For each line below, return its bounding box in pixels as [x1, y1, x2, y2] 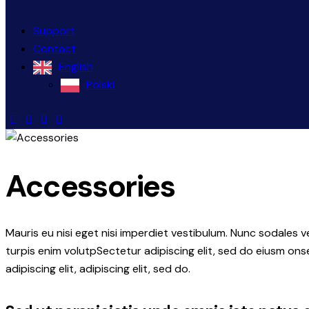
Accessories [6, 166, 175, 206]
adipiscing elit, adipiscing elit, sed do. [6, 261, 190, 276]
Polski [86, 77, 114, 92]
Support [33, 23, 75, 38]
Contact [33, 41, 76, 56]
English [59, 59, 93, 74]
